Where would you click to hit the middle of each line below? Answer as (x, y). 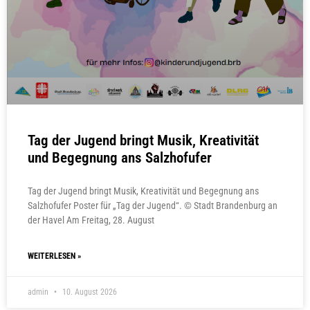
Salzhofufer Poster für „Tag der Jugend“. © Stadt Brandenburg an (153, 206)
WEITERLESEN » (54, 256)
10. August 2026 (89, 292)
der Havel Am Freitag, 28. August (91, 220)
